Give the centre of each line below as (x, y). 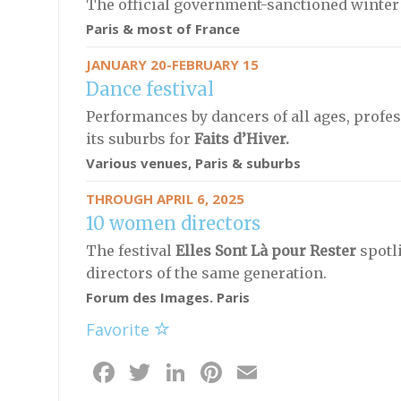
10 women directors (173, 223)
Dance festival (149, 89)
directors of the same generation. (206, 273)
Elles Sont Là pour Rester (265, 251)
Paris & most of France (162, 29)
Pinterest (286, 372)
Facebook (181, 372)
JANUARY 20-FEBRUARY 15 (172, 64)
